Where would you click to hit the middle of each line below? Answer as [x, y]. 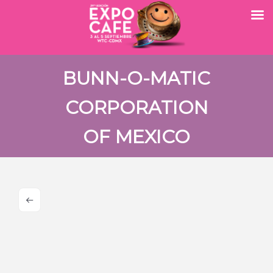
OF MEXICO [136, 137]
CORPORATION [136, 108]
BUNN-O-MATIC [136, 78]
